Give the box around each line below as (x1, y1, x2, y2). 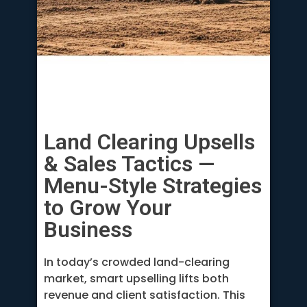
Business (44, 217, 132, 243)
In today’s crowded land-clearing (44, 254, 230, 270)
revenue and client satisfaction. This (44, 287, 245, 303)
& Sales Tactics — (44, 151, 214, 177)
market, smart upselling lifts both (44, 271, 229, 286)
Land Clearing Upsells (44, 129, 255, 155)
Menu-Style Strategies (44, 173, 262, 199)
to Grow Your (44, 195, 172, 221)
